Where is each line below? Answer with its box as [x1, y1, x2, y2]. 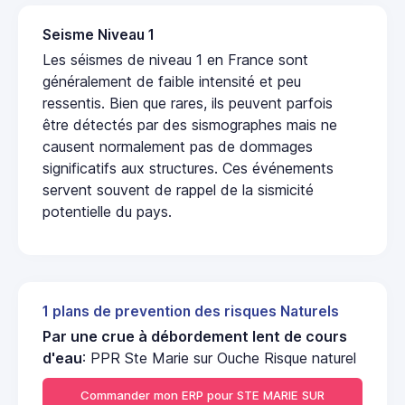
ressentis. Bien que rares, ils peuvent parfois [42, 93, 333, 112]
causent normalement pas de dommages [42, 137, 313, 155]
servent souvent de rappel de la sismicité [42, 180, 314, 199]
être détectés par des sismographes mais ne [42, 115, 337, 134]
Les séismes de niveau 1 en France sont [42, 50, 308, 69]
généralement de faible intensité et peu [42, 71, 301, 90]
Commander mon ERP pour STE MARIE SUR [80, 388, 325, 403]
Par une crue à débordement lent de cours [42, 326, 347, 345]
